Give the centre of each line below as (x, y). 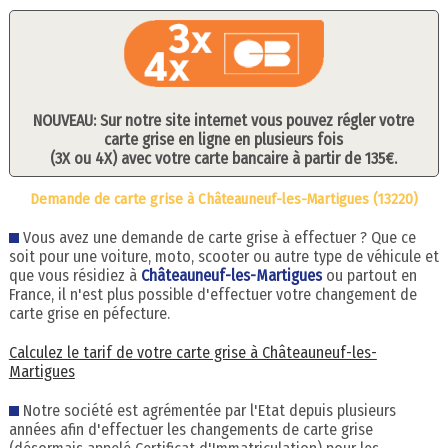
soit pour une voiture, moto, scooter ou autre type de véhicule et (223, 257)
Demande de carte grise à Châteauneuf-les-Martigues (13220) (223, 199)
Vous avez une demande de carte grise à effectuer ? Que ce (217, 238)
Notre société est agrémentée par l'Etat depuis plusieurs (207, 411)
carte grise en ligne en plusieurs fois (224, 139)
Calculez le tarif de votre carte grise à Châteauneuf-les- (192, 353)
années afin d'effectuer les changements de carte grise (190, 430)
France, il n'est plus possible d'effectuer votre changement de (212, 295)
